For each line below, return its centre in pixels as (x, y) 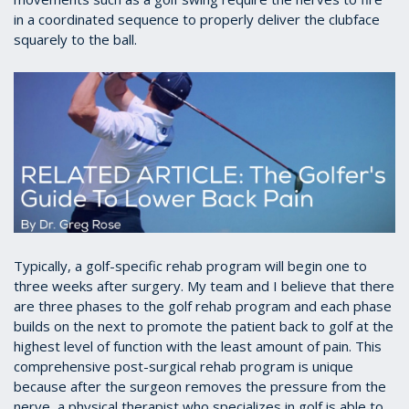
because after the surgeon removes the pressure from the (200, 386)
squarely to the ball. (75, 39)
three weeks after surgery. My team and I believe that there (204, 285)
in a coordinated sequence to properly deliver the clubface (197, 19)
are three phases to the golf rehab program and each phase (203, 305)
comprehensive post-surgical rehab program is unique (184, 366)
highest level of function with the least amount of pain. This (198, 346)
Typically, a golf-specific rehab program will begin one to (190, 265)
